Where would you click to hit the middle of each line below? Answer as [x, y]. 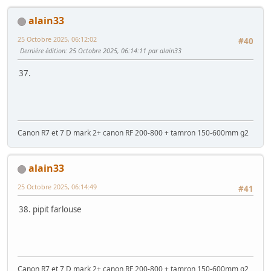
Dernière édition [43, 51]
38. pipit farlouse [50, 210]
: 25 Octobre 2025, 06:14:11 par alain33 [123, 51]
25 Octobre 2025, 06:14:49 [57, 187]
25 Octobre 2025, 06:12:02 [57, 39]
